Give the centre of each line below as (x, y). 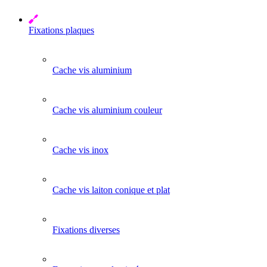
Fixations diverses (86, 230)
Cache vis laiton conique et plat (111, 190)
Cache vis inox (80, 150)
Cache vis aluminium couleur (107, 110)
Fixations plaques (61, 30)
